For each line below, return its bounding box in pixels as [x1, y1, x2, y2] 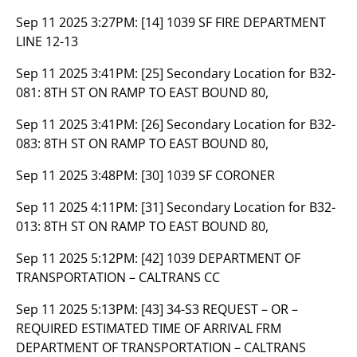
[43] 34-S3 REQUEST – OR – [141, 300, 298, 318]
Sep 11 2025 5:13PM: [16, 300, 141, 318]
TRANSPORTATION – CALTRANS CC [16, 269, 220, 286]
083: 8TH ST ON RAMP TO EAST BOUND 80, [16, 135, 269, 152]
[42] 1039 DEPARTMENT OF [141, 249, 300, 267]
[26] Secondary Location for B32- [141, 116, 335, 133]
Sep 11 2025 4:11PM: [16, 198, 141, 216]
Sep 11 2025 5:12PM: [16, 249, 141, 267]
